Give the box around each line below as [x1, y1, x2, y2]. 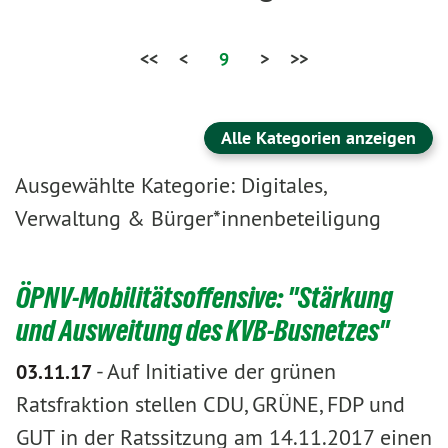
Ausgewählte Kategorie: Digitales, [15, 171, 325, 199]
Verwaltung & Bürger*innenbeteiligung [15, 204, 381, 232]
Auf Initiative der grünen [107, 357, 336, 385]
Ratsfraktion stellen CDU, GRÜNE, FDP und [16, 390, 405, 418]
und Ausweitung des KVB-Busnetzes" [16, 314, 389, 347]
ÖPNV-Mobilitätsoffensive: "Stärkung [16, 281, 393, 314]
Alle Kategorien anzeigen [221, 126, 416, 149]
